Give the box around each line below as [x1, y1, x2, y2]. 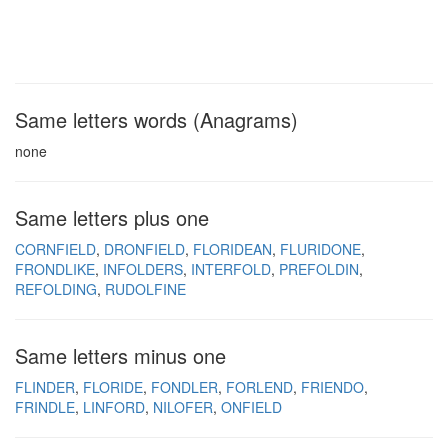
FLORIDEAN [193, 239, 272, 259]
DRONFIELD [104, 239, 185, 259]
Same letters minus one [15, 341, 226, 370]
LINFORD [83, 397, 145, 417]
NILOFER [153, 397, 213, 417]
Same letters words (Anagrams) [15, 105, 298, 134]
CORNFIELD [15, 239, 96, 259]
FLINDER [15, 377, 75, 397]
